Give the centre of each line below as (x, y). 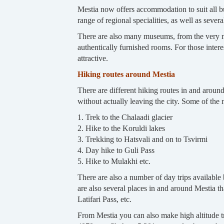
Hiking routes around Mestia (126, 74)
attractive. (92, 58)
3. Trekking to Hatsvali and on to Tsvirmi (142, 139)
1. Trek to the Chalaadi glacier (125, 117)
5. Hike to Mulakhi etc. (114, 161)
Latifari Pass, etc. (104, 199)
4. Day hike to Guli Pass (116, 150)
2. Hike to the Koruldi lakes (121, 128)
